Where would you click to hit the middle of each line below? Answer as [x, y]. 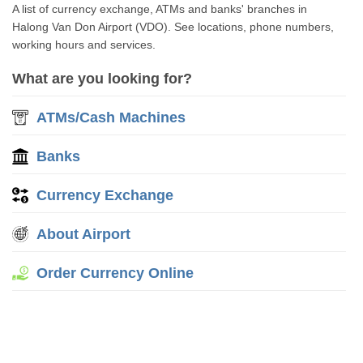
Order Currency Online [115, 273]
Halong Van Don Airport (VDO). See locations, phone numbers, [173, 27]
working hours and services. [84, 45]
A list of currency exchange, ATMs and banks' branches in [160, 9]
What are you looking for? [102, 79]
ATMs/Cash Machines [111, 117]
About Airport [84, 234]
